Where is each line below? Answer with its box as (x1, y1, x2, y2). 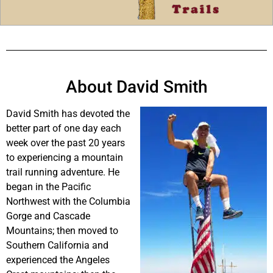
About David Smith (65, 77, 208, 97)
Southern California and (6, 239, 108, 252)
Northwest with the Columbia (6, 196, 130, 208)
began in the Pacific (6, 181, 91, 193)
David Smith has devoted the (6, 108, 130, 120)
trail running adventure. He (6, 166, 119, 179)
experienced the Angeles (6, 254, 110, 266)
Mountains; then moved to (6, 225, 118, 237)
